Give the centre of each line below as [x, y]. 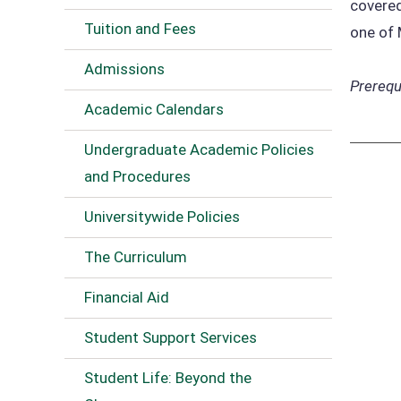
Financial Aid [127, 297]
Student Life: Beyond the [168, 378]
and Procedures [137, 176]
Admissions [124, 69]
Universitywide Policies [162, 217]
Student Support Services [171, 337]
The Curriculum [136, 257]
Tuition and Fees [140, 29]
